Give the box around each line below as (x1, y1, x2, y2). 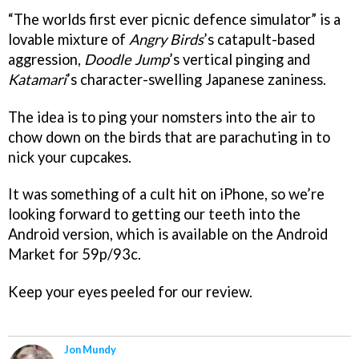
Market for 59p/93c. (8, 245, 141, 264)
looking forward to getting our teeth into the (8, 205, 301, 224)
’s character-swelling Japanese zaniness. (67, 70, 326, 88)
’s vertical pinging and (169, 50, 310, 68)
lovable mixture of (8, 30, 129, 48)
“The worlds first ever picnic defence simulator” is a (8, 10, 341, 28)
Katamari (8, 70, 67, 88)
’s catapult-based (204, 30, 315, 48)
